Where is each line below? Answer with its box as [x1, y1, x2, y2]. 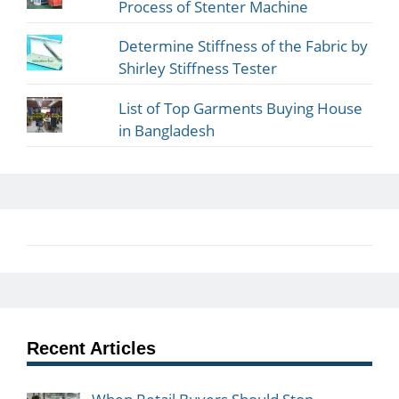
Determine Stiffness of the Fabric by [118, 36, 369, 57]
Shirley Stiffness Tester [118, 58, 278, 79]
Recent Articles [27, 338, 156, 358]
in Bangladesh [118, 119, 216, 141]
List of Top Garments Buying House [118, 97, 363, 118]
